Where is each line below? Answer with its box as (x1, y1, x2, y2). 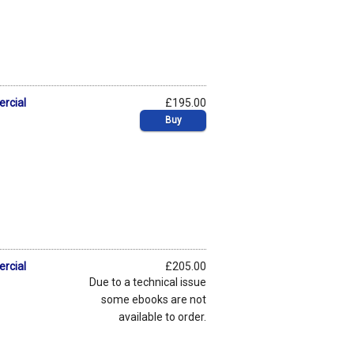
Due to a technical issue (89, 275, 206, 288)
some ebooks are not (101, 292, 206, 306)
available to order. (119, 310, 206, 323)
